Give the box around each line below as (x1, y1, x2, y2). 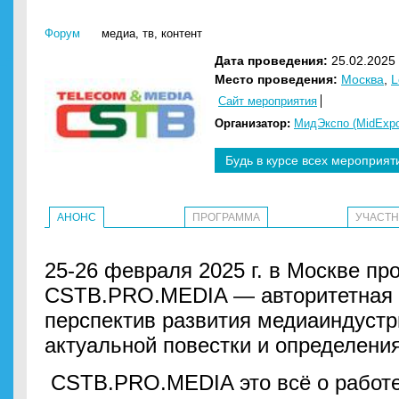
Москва (341, 72, 384, 86)
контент (161, 27, 202, 40)
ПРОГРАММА (191, 211, 260, 224)
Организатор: (215, 117, 290, 130)
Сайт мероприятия (218, 94, 317, 108)
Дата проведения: (215, 53, 328, 68)
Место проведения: (215, 72, 338, 86)
